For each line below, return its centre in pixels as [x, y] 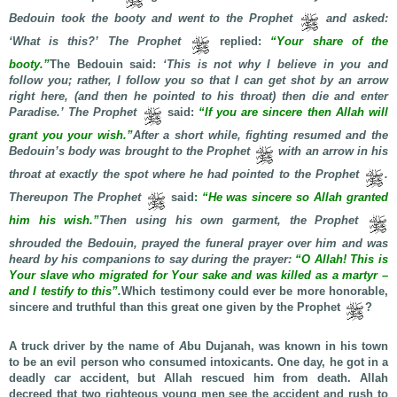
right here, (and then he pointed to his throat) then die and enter [198, 96]
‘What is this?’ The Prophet [95, 41]
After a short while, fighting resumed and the [261, 135]
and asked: [354, 18]
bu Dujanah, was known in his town [288, 346]
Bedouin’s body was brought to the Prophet [132, 151]
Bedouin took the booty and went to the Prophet [154, 18]
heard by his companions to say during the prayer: [152, 259]
